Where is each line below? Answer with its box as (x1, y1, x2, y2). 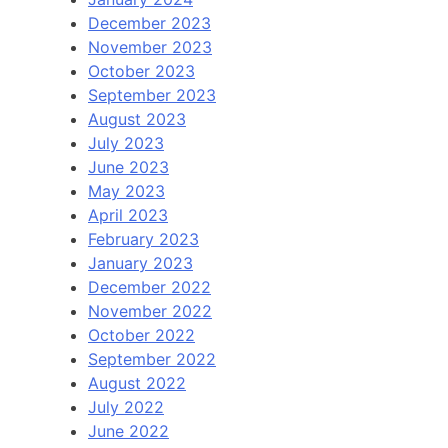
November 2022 (88, 301, 212, 322)
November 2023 (88, 37, 212, 58)
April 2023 (88, 205, 168, 226)
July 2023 (88, 133, 164, 154)
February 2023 (88, 229, 199, 250)
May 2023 (88, 181, 165, 202)
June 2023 (88, 157, 169, 178)
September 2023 (88, 85, 216, 106)
